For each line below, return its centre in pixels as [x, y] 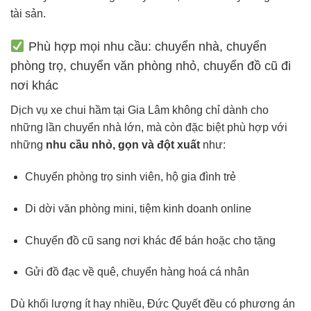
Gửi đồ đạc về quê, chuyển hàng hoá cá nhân [137, 272]
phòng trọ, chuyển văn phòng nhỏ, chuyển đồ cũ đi [151, 66]
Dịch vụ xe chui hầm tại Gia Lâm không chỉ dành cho [140, 110]
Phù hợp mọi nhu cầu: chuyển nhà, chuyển [145, 47]
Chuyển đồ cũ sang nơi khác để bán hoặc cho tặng [150, 240]
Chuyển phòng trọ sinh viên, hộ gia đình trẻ [130, 177]
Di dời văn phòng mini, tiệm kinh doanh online [138, 208]
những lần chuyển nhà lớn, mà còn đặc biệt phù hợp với [149, 128]
